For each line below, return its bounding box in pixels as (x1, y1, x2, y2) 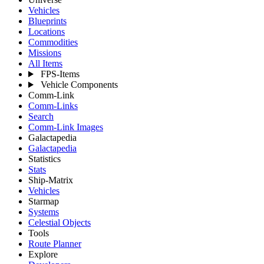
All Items (28, 58, 62, 69)
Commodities (28, 37, 78, 48)
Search (28, 111, 54, 122)
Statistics (28, 154, 61, 164)
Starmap (28, 196, 59, 207)
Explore (28, 249, 58, 260)
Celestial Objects (28, 217, 91, 228)
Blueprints (28, 16, 67, 27)
